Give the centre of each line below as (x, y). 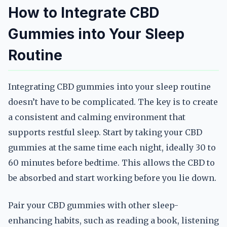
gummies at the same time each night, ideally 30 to (112, 147)
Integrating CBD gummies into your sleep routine (109, 87)
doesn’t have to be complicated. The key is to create (113, 102)
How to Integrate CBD (84, 13)
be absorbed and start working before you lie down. (112, 178)
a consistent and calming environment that (97, 117)
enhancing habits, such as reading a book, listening (113, 220)
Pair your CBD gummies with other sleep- (93, 205)
